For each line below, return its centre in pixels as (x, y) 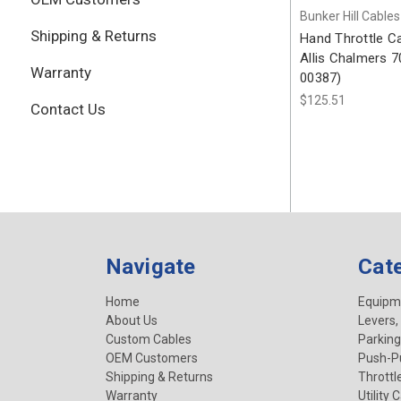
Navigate (150, 267)
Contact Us (68, 109)
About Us (131, 321)
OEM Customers (151, 358)
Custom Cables (148, 340)
